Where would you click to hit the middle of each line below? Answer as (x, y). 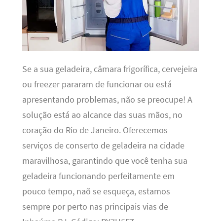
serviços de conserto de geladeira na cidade (103, 146)
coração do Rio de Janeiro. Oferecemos (95, 130)
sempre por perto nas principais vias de (95, 207)
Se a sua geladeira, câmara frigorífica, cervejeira (110, 69)
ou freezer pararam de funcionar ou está (97, 85)
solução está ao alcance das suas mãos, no (102, 115)
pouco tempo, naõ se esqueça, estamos (96, 192)
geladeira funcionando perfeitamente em (98, 176)
